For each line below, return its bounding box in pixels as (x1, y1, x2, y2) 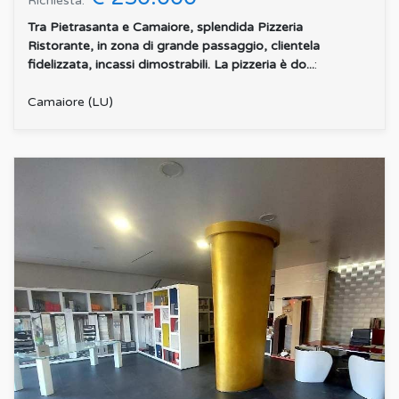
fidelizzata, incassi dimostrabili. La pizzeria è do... (28, 56, 314, 72)
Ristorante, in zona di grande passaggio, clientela (28, 37, 320, 53)
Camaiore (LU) (28, 94, 113, 110)
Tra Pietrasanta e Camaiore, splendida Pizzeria (28, 19, 303, 35)
